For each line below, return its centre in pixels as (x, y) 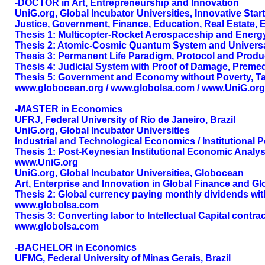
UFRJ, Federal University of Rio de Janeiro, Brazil (125, 120)
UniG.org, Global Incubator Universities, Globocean (129, 173)
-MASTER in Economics (69, 109)
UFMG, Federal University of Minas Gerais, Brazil (123, 258)
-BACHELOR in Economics (76, 248)
